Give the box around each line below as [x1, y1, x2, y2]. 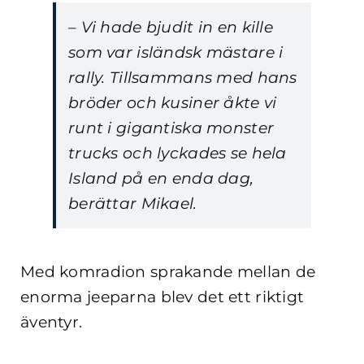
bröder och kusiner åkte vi [68, 93, 277, 112]
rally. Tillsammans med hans [68, 67, 297, 87]
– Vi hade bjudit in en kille [68, 17, 273, 37]
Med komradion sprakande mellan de [20, 262, 316, 281]
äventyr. [20, 312, 83, 331]
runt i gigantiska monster [68, 118, 275, 137]
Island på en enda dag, [68, 168, 254, 188]
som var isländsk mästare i [68, 42, 284, 62]
